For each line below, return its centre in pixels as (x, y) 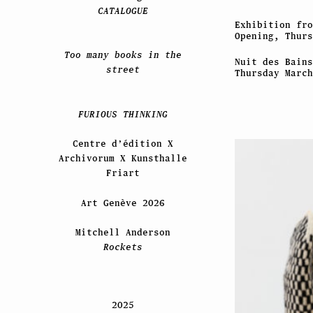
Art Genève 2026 (123, 203)
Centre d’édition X (123, 144)
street (123, 70)
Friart (123, 173)
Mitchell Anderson (123, 233)
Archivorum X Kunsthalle (123, 159)
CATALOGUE (123, 10)
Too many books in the (123, 55)
